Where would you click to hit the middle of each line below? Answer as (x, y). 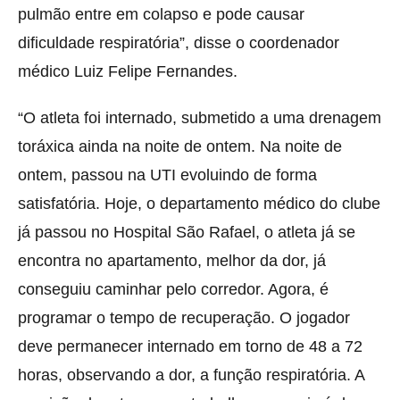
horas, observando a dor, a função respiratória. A (191, 375)
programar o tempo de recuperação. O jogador (184, 318)
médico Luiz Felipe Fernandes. (128, 72)
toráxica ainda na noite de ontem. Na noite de (180, 147)
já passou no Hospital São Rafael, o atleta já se (187, 233)
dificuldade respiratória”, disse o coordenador (179, 43)
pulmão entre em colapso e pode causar (161, 15)
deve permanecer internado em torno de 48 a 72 (190, 347)
